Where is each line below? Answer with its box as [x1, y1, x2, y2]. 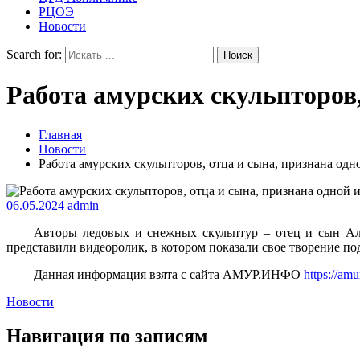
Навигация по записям [6, 325, 207, 346]
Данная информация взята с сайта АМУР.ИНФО [34, 267, 305, 281]
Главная [39, 127, 82, 141]
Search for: [6, 47, 62, 61]
